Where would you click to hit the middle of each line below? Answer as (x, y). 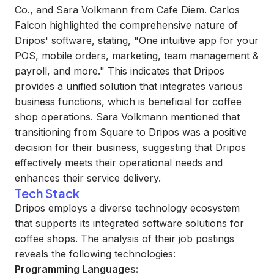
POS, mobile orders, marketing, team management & (137, 56)
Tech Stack (47, 193)
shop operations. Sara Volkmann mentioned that (127, 117)
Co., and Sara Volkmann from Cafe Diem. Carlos (127, 10)
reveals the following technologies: (95, 254)
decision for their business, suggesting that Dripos (130, 147)
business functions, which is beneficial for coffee (128, 102)
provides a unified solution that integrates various (129, 86)
